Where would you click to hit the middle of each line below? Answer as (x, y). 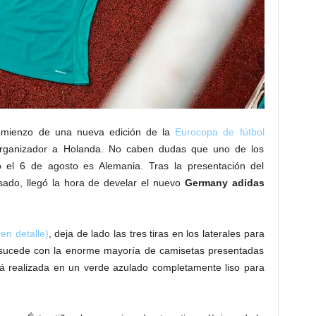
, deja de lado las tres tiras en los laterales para (156, 233)
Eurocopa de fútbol (220, 132)
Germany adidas (224, 183)
